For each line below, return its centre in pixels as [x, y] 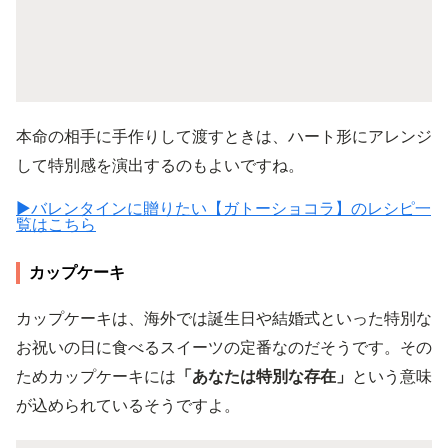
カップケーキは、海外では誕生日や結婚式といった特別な [224, 317]
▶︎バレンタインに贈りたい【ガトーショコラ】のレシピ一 [223, 207]
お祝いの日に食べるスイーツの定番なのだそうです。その [224, 346]
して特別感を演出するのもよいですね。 [160, 164]
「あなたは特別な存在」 [264, 375]
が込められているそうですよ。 [128, 404]
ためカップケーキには [96, 375]
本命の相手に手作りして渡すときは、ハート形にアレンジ [224, 135]
